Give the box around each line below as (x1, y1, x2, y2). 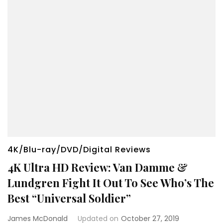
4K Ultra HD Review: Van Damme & (7, 159, 188, 175)
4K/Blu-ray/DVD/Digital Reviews (7, 143, 151, 155)
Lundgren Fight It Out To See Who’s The (7, 175, 214, 190)
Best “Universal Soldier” (7, 190, 131, 206)
